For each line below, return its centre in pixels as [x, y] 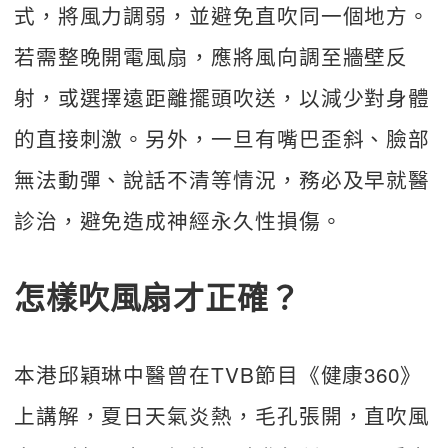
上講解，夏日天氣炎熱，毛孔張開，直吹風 [222, 415]
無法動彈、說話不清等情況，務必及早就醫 [222, 178]
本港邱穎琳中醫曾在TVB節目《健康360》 [218, 374]
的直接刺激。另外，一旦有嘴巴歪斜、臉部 [222, 137]
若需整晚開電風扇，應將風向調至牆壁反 [211, 55]
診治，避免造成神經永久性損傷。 [178, 219]
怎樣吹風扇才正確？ [157, 297]
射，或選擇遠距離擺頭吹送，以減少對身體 [222, 96]
